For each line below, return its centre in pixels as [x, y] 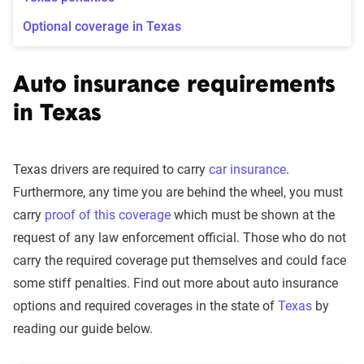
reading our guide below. [83, 329]
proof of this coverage [108, 215]
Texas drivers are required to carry [111, 169]
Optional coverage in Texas [102, 26]
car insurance [247, 169]
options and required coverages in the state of [145, 306]
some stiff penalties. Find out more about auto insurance [175, 283]
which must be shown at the [253, 215]
